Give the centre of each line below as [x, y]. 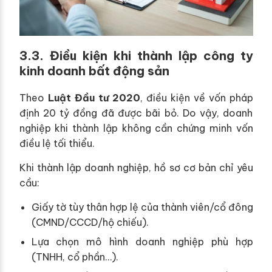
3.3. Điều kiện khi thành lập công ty [136, 55]
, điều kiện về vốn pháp [196, 97]
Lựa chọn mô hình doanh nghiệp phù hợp [142, 242]
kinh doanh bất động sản [94, 70]
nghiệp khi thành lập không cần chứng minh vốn [136, 128]
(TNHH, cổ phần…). [75, 257]
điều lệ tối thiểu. [57, 143]
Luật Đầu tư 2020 [94, 97]
